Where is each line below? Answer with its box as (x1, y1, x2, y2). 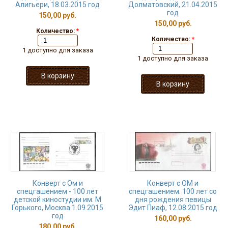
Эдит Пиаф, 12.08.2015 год (128, 204, 217, 212)
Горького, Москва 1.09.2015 (12, 204, 103, 212)
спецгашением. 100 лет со (129, 187, 217, 195)
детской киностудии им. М (14, 195, 101, 204)
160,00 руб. (154, 214, 192, 222)
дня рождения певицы (134, 195, 211, 204)
